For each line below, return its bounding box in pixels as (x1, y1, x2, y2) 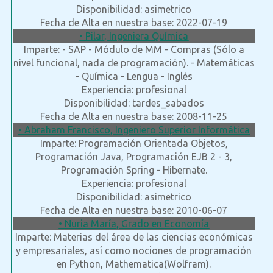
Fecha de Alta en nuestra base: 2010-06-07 (40, 205, 228, 216)
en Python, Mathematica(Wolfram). (57, 258, 211, 270)
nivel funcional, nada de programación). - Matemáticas (13, 57, 255, 69)
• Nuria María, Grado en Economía (58, 218, 210, 230)
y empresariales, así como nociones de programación (16, 245, 252, 257)
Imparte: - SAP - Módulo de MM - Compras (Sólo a (23, 44, 244, 55)
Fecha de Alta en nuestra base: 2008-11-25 (40, 111, 228, 122)
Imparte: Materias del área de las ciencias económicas (15, 232, 253, 243)
